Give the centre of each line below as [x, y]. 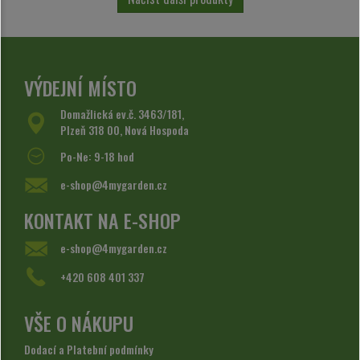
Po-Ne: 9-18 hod [97, 157]
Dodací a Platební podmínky [89, 350]
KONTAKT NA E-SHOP [102, 221]
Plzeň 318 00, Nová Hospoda [125, 130]
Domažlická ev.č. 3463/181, [122, 114]
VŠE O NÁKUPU [79, 323]
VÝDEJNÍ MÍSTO [80, 88]
